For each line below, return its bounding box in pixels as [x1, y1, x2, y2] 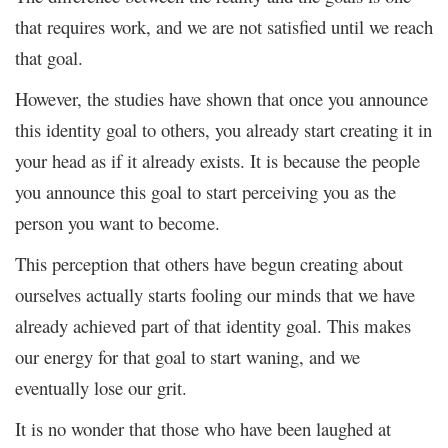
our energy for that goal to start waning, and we [15, 343, 360, 369]
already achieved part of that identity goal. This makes [15, 312, 411, 338]
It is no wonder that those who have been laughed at [15, 415, 391, 441]
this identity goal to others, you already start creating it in [15, 116, 432, 142]
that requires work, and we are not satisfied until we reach [15, 13, 433, 39]
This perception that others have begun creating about [15, 250, 403, 276]
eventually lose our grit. [15, 374, 187, 400]
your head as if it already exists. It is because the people [15, 147, 420, 173]
